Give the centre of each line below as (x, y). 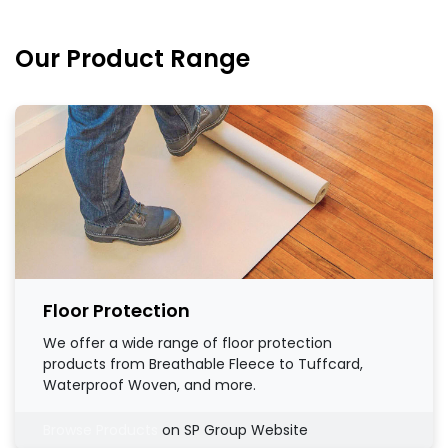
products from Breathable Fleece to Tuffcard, (203, 363)
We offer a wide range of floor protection (187, 342)
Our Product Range (132, 58)
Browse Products (100, 429)
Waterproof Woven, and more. (149, 384)
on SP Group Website (233, 429)
